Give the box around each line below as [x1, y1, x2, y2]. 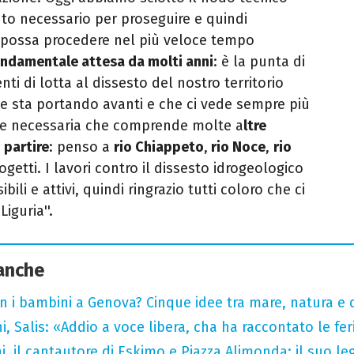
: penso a [49, 138, 114, 156]
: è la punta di [213, 53, 305, 71]
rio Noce [208, 138, 265, 156]
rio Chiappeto [114, 138, 204, 156]
